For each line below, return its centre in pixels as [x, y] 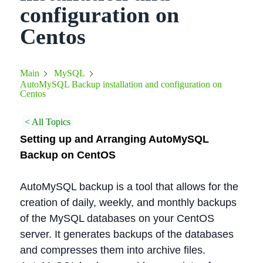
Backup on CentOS [68, 155]
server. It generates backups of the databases [127, 234]
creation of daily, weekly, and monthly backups [128, 203]
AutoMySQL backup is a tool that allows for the [129, 187]
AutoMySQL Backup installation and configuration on [121, 84]
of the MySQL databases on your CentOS [117, 218]
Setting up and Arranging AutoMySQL [114, 139]
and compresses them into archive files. [113, 250]
